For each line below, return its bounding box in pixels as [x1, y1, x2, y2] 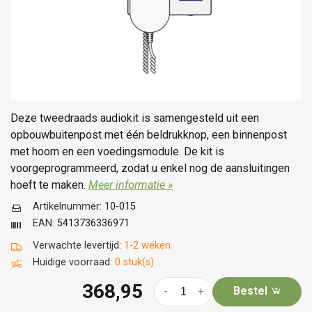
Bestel [233, 283, 270, 297]
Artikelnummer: [33, 200, 104, 212]
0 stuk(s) [115, 256, 154, 268]
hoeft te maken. [10, 178, 88, 192]
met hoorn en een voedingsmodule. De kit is [10, 144, 224, 158]
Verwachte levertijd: [33, 239, 124, 251]
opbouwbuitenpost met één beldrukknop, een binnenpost [10, 127, 287, 141]
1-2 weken [124, 239, 171, 251]
